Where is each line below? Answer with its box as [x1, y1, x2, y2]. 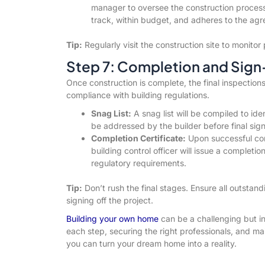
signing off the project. [66, 195, 153, 205]
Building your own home [66, 213, 159, 224]
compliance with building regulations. [66, 89, 209, 100]
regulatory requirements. [91, 157, 186, 168]
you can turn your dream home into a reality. [66, 238, 237, 248]
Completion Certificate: [91, 132, 186, 143]
